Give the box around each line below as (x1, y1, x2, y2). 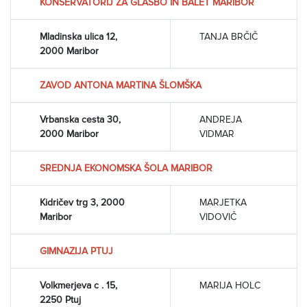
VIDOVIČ (199, 210, 236, 223)
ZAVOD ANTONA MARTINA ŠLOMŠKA (40, 79, 201, 91)
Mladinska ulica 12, (40, 30, 117, 42)
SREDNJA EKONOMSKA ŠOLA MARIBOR (40, 162, 212, 174)
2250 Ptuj (40, 293, 81, 306)
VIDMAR (199, 127, 234, 140)
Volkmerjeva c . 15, (40, 279, 117, 291)
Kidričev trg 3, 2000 (40, 196, 125, 208)
